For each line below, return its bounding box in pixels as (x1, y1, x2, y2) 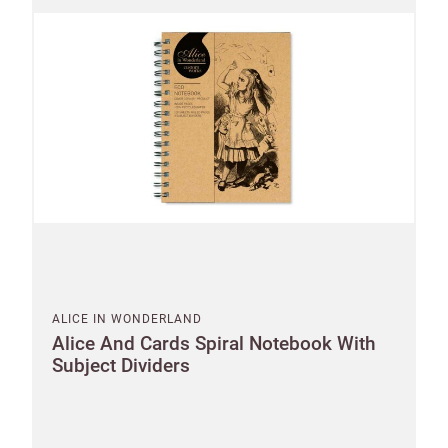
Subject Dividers (52, 353, 190, 377)
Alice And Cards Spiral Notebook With (52, 331, 376, 355)
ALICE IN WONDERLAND (52, 311, 202, 326)
